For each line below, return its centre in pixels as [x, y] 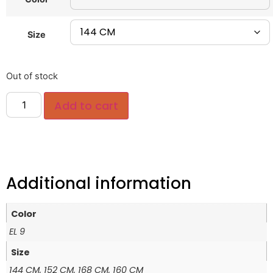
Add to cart [87, 105]
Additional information [99, 183]
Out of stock [32, 76]
